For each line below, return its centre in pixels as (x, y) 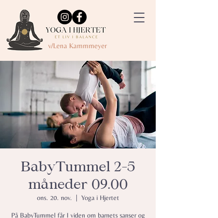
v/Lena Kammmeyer (78, 45)
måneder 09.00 (78, 184)
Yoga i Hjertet (100, 198)
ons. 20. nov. (54, 198)
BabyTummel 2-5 (78, 167)
